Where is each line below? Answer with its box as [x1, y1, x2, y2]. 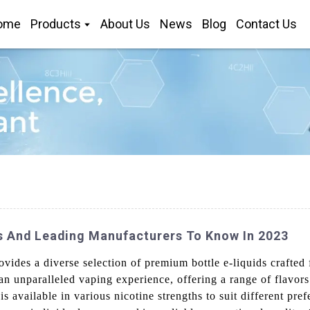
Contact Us [235, 17, 297, 31]
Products [30, 17, 81, 31]
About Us [100, 17, 150, 31]
